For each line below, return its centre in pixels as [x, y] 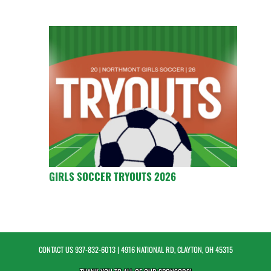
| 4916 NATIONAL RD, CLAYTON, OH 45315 [174, 250]
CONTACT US [57, 250]
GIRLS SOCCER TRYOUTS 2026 [112, 177]
